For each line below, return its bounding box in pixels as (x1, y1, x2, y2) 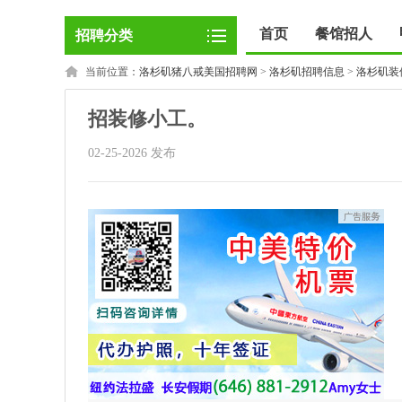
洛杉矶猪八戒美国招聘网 (139, 66, 258, 78)
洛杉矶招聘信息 (269, 66, 345, 78)
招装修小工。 (88, 108, 206, 130)
